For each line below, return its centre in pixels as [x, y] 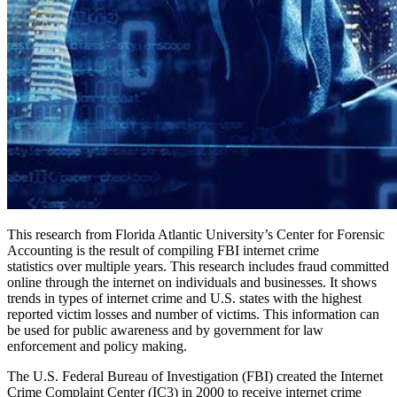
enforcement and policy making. [97, 346]
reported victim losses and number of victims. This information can [193, 315]
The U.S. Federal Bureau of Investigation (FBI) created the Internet [195, 377]
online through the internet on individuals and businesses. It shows [192, 283]
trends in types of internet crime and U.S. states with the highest [184, 299]
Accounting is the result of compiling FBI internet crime [163, 251]
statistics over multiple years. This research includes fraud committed [198, 267]
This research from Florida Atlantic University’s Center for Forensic [196, 235]
